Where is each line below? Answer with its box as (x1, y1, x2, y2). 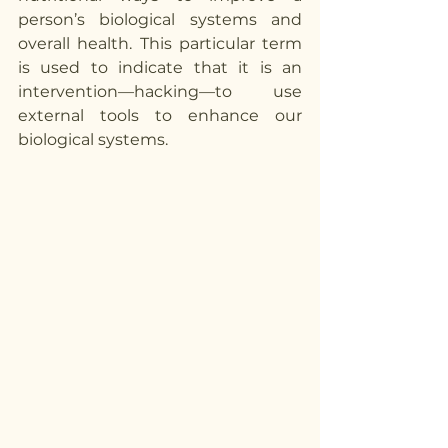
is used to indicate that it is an (18, 57, 302, 77)
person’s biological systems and (18, 9, 302, 29)
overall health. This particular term (18, 33, 302, 53)
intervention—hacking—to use (18, 81, 302, 101)
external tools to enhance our (18, 105, 302, 125)
